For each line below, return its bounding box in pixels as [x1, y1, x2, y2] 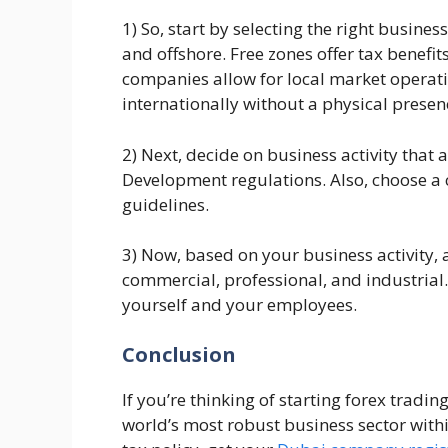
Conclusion [122, 340, 241, 368]
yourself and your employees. [122, 293, 357, 316]
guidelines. [122, 192, 213, 216]
